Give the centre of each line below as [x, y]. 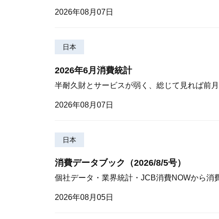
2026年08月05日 [84, 197]
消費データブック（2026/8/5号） [120, 163]
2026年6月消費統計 [93, 70]
